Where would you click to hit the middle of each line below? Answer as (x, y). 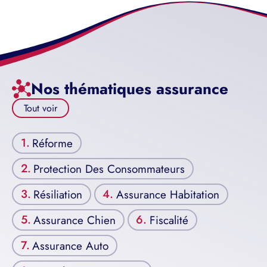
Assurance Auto (71, 246)
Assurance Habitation (168, 194)
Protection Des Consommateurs (109, 169)
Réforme (53, 143)
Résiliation (58, 194)
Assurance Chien (75, 220)
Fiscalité (169, 220)
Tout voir (41, 108)
